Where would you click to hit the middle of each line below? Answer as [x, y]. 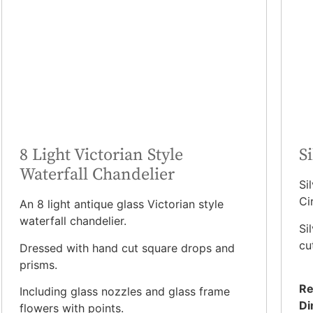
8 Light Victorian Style [101, 155]
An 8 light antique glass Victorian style [122, 204]
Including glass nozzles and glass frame [125, 292]
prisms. [38, 264]
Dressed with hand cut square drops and [127, 248]
